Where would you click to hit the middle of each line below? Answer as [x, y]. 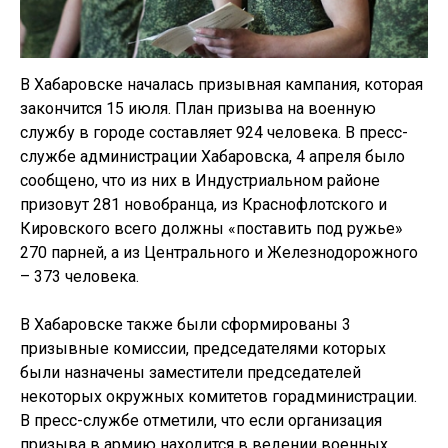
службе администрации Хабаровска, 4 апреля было [212, 157]
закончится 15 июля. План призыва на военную [198, 109]
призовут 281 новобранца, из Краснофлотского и [203, 205]
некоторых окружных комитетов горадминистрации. [218, 397]
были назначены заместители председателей [190, 373]
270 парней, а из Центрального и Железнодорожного [219, 253]
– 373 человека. [79, 277]
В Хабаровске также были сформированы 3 [185, 325]
